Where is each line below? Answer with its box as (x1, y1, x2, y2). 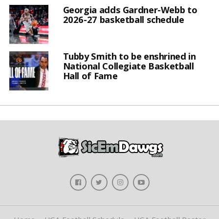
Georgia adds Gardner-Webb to (63, 3, 197, 16)
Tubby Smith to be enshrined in (63, 49, 196, 62)
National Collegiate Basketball (63, 59, 194, 72)
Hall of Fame (63, 69, 118, 82)
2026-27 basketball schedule (63, 13, 184, 25)
